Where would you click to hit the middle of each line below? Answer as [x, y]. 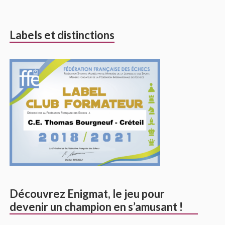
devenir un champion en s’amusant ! [96, 206]
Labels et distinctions [62, 35]
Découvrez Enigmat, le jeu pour [87, 193]
